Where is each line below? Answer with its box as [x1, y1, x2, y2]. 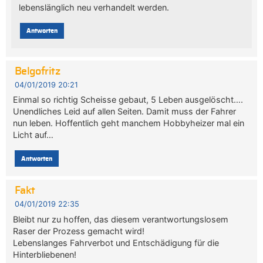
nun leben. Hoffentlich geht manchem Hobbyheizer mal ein [13, 118, 245, 129]
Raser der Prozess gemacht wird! [13, 225, 145, 236]
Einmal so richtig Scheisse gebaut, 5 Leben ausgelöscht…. [13, 95, 244, 105]
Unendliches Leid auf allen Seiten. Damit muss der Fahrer [13, 106, 237, 117]
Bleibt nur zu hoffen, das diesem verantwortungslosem [13, 214, 229, 224]
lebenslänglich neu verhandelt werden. [18, 2, 169, 12]
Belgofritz [14, 66, 60, 77]
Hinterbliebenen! [13, 249, 77, 259]
